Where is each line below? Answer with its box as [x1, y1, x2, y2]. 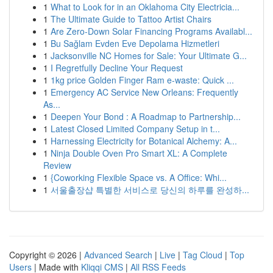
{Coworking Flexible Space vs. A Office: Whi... [51, 171, 227, 183]
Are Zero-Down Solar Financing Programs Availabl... [51, 25, 252, 37]
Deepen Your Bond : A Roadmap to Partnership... [51, 110, 241, 122]
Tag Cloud [183, 249, 222, 261]
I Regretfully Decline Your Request [51, 62, 183, 74]
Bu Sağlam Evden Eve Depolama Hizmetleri [51, 37, 219, 49]
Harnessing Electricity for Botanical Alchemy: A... [51, 135, 237, 147]
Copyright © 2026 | [9, 249, 84, 261]
